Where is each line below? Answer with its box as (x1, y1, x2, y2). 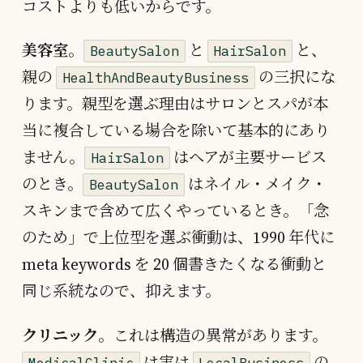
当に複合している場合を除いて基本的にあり (22, 120, 330, 142)
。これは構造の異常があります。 (98, 324, 327, 346)
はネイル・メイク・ (184, 173, 327, 195)
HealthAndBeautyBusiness (62, 69, 249, 88)
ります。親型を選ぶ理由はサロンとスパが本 (22, 93, 328, 115)
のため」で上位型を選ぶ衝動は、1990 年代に (22, 227, 335, 249)
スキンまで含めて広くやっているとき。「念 (22, 200, 329, 222)
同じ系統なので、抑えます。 (22, 280, 220, 302)
